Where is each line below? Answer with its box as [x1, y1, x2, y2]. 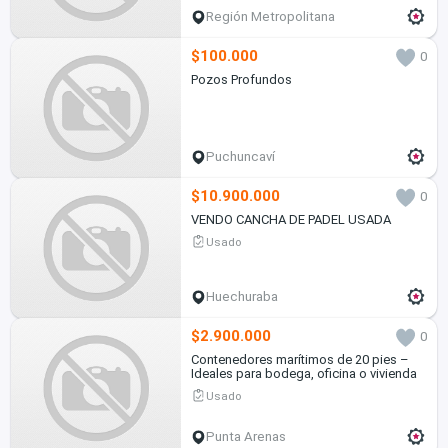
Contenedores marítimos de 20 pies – [190, 352, 409, 368]
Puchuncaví [206, 149, 276, 165]
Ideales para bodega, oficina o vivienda [190, 366, 417, 382]
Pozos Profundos [190, 72, 292, 88]
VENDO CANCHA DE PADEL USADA [190, 212, 391, 228]
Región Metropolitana [206, 9, 336, 25]
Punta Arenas [206, 429, 287, 445]
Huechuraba [206, 289, 279, 305]
